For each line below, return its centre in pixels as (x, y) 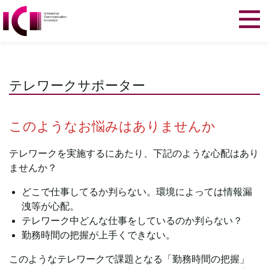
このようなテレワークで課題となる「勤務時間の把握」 (129, 259)
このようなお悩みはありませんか (112, 126)
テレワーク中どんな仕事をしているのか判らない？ (132, 221)
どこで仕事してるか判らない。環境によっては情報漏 (137, 192)
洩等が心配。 (50, 206)
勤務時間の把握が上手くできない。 (98, 235)
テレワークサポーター (77, 86)
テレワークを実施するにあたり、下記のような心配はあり (134, 153)
